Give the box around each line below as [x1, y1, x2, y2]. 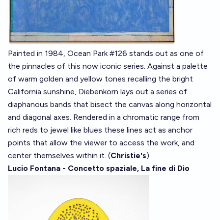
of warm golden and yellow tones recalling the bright [8, 74, 193, 83]
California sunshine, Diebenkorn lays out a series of [8, 87, 187, 96]
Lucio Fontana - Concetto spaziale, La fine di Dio [8, 164, 190, 173]
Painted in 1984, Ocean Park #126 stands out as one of [8, 49, 204, 58]
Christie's [110, 151, 146, 160]
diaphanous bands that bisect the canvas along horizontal [8, 100, 212, 109]
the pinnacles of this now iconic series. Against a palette [8, 61, 208, 71]
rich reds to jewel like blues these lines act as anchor [8, 125, 192, 135]
